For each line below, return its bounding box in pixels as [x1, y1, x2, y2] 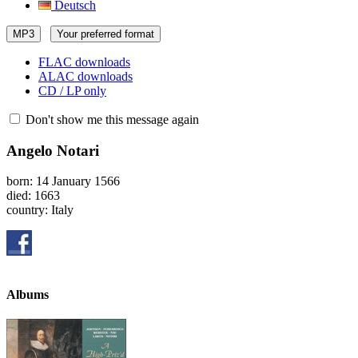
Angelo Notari [6, 141, 99, 159]
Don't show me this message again [22, 113, 199, 126]
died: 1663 [6, 189, 60, 203]
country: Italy [6, 203, 74, 217]
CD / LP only [38, 84, 106, 97]
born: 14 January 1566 [6, 174, 120, 189]
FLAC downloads [38, 55, 130, 69]
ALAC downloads [38, 70, 133, 83]
